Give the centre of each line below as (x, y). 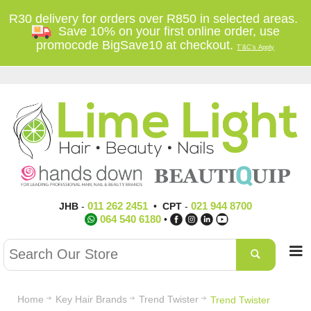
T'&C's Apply (256, 47)
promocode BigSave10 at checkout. (137, 45)
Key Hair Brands (91, 299)
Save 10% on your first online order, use (165, 31)
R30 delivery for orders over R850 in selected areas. (155, 19)
